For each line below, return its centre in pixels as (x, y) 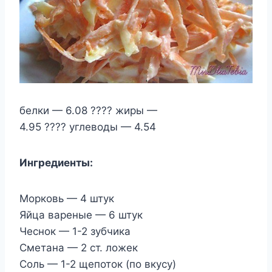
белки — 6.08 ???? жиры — (88, 111)
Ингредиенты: (57, 163)
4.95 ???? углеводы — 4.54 (88, 127)
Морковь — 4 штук (67, 199)
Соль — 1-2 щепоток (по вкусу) (98, 264)
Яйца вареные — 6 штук (81, 215)
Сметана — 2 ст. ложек (79, 248)
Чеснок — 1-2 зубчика (75, 232)
